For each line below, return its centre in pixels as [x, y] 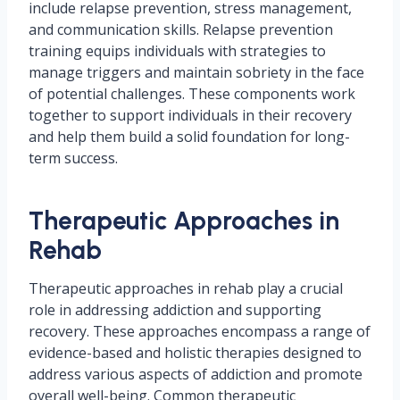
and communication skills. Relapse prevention [181, 30]
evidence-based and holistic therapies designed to [195, 353]
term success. [73, 158]
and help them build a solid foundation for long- [189, 137]
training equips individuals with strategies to [177, 51]
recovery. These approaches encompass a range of [200, 332]
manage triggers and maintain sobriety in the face [196, 73]
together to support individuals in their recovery [190, 116]
